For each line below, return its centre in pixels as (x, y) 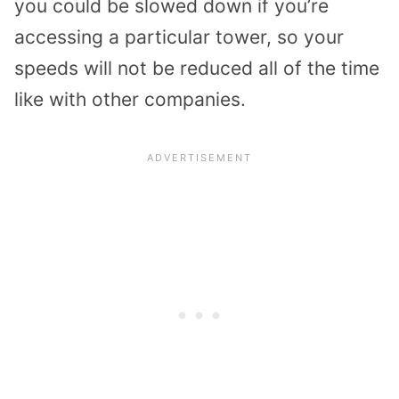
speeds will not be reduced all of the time (197, 69)
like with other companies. (130, 100)
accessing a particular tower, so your (179, 37)
